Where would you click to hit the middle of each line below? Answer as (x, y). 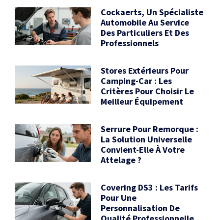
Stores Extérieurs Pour (145, 71)
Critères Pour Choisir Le (148, 91)
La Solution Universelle (147, 139)
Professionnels (130, 43)
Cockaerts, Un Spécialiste (152, 12)
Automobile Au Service (145, 23)
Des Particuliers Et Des (145, 33)
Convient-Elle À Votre (143, 150)
